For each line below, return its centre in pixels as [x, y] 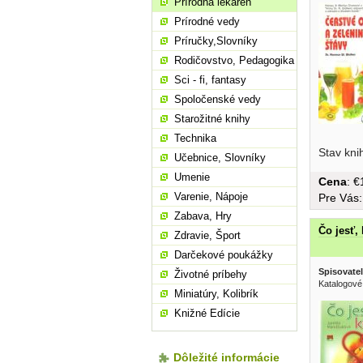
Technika [195, 138]
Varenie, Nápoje [211, 196]
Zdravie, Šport [207, 235]
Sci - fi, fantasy [210, 80]
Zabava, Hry [203, 216]
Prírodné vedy [207, 21]
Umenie [192, 177]
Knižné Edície [207, 313]
